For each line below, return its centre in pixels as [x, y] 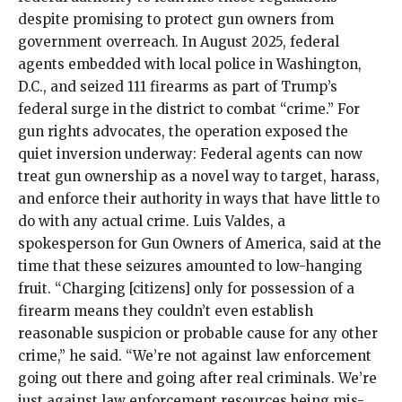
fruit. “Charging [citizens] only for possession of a [186, 288]
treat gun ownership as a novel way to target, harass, [199, 176]
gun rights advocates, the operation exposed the [183, 131]
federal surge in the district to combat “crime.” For [189, 109]
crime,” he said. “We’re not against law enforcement [195, 355]
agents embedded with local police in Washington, [190, 64]
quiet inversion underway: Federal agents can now [190, 153]
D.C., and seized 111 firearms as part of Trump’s [178, 86]
